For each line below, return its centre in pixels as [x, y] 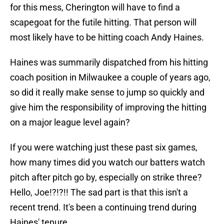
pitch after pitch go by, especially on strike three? [106, 177]
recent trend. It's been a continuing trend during [103, 207]
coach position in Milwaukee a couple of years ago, [110, 77]
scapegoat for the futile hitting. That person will [103, 22]
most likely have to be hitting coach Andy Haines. [107, 37]
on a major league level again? [70, 122]
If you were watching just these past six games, [104, 147]
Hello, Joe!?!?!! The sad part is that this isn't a [99, 192]
